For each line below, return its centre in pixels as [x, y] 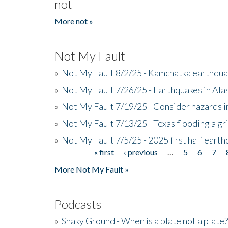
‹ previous [140, 152]
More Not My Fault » [92, 169]
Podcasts [78, 204]
